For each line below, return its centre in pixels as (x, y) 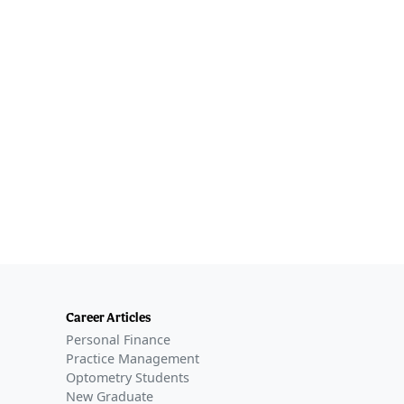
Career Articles (108, 317)
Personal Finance (118, 340)
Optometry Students (128, 378)
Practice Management (133, 359)
